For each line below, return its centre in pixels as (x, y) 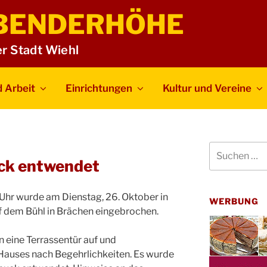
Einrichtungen (99, 88)
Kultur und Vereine (207, 88)
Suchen (223, 147)
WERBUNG (234, 201)
